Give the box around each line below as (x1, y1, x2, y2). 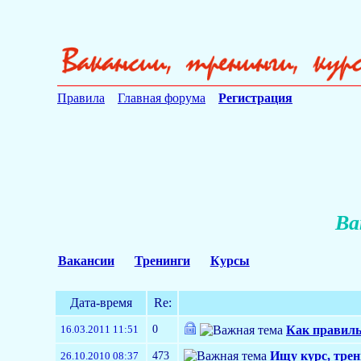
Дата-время (69, 295, 132, 309)
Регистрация (218, 91, 293, 105)
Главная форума (118, 91, 205, 105)
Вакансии (57, 253, 114, 268)
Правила (57, 91, 105, 105)
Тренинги (134, 253, 190, 268)
